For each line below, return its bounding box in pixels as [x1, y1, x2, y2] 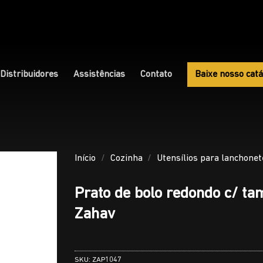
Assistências [73, 70, 126, 80]
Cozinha [110, 154, 143, 163]
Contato [140, 70, 173, 80]
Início [75, 154, 96, 163]
